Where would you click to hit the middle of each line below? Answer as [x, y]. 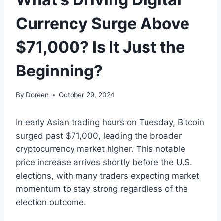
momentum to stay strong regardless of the [102, 189]
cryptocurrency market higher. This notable [101, 149]
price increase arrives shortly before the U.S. [104, 163]
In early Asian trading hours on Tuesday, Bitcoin [110, 123]
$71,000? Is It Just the [100, 47]
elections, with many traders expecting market [108, 176]
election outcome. [51, 203]
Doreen [37, 95]
